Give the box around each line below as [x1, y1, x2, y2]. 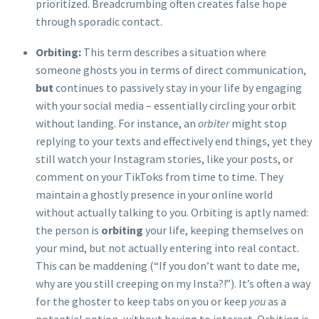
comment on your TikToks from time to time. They [36, 169, 283, 184]
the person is [36, 222, 101, 237]
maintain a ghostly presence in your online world [36, 187, 273, 202]
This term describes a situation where [81, 44, 266, 59]
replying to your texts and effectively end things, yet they [36, 133, 312, 148]
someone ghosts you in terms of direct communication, [36, 62, 306, 77]
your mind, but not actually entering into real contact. [36, 240, 299, 255]
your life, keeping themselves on [143, 222, 303, 237]
